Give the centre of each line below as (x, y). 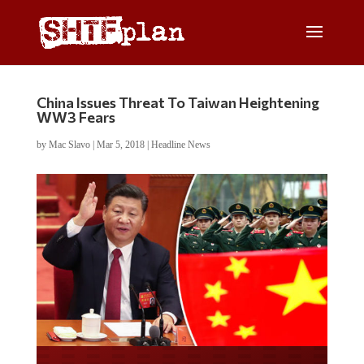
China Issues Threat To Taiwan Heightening (178, 102)
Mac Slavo (69, 145)
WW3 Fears (76, 117)
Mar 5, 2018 (120, 145)
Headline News (180, 145)
